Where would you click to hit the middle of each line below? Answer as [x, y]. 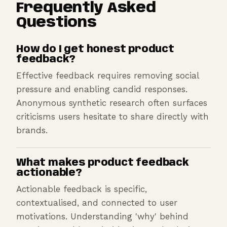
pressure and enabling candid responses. [102, 89]
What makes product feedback [103, 163]
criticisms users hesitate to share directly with [112, 116]
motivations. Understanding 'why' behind [102, 216]
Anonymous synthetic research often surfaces [112, 103]
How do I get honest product [95, 49]
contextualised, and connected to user [97, 202]
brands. [32, 130]
